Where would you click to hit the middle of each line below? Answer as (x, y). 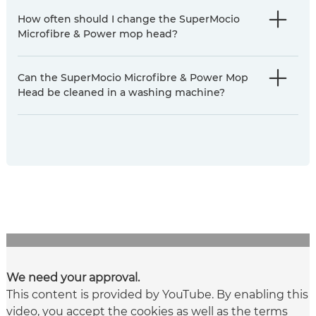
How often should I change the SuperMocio (129, 19)
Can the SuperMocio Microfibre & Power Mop (133, 77)
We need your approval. (73, 278)
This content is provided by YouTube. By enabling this (157, 294)
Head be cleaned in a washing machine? (121, 92)
